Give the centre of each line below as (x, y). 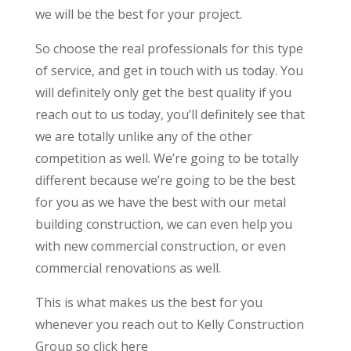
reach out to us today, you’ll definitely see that (170, 115)
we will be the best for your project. (138, 14)
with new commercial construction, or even (160, 246)
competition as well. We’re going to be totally (166, 159)
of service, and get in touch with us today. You (169, 71)
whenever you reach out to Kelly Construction (169, 325)
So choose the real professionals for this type (169, 49)
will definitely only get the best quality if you (163, 93)
